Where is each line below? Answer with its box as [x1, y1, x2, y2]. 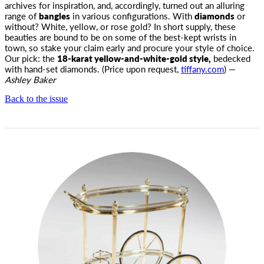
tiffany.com [181, 62, 224, 75]
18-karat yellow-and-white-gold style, [57, 52, 211, 64]
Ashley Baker [5, 73, 55, 85]
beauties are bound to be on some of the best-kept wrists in [5, 31, 236, 43]
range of [5, 9, 39, 22]
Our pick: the [5, 52, 57, 64]
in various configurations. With [70, 9, 194, 22]
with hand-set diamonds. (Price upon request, [5, 62, 181, 75]
